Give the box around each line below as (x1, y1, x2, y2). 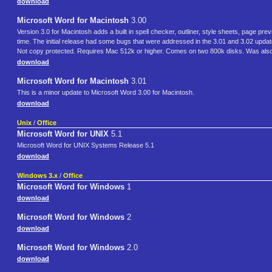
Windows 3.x (17, 172, 58, 180)
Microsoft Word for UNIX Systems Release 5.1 (17, 141, 154, 149)
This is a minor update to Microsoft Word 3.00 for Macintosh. (17, 89, 194, 97)
